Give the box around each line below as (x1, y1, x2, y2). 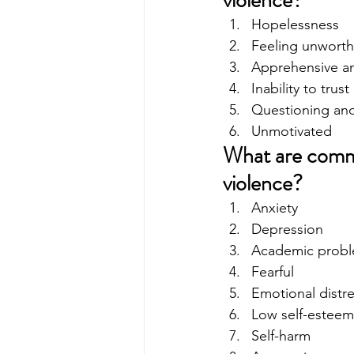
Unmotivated (251, 122, 336, 141)
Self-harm (251, 327, 311, 345)
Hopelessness (251, 16, 339, 34)
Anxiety (251, 199, 298, 217)
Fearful (251, 263, 294, 281)
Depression (251, 220, 323, 239)
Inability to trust (251, 80, 349, 98)
